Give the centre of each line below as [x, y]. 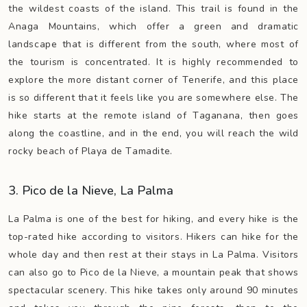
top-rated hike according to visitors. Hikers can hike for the [153, 237]
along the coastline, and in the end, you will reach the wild [153, 133]
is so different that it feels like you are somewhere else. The [153, 98]
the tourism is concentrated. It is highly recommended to [153, 62]
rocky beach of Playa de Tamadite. [90, 151]
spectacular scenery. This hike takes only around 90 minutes [153, 290]
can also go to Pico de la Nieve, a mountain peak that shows [153, 272]
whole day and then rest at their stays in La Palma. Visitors [153, 255]
